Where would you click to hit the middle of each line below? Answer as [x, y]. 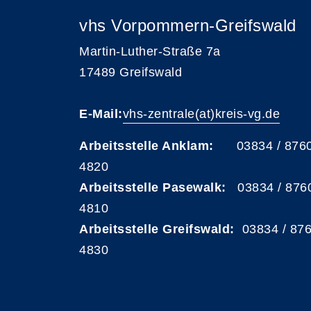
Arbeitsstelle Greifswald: [157, 229]
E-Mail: [101, 114]
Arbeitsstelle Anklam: [146, 146]
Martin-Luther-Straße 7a [150, 51]
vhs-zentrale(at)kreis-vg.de [201, 114]
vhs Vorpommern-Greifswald [188, 25]
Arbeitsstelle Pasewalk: [153, 187]
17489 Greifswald [131, 72]
